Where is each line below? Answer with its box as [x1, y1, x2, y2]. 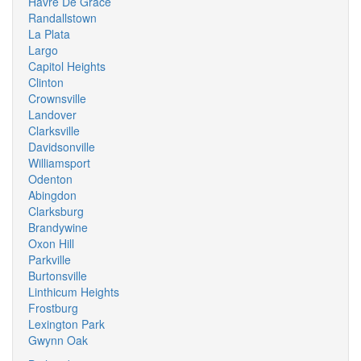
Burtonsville [28, 268, 87, 284]
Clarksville [28, 122, 80, 139]
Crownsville [28, 90, 86, 106]
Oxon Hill [28, 235, 74, 251]
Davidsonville [28, 139, 95, 155]
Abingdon [28, 187, 77, 203]
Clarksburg [28, 203, 84, 219]
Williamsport [28, 155, 90, 171]
